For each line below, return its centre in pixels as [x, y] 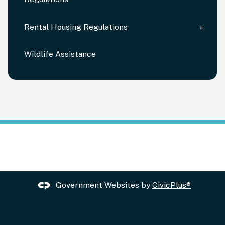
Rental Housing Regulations [76, 27]
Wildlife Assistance [60, 54]
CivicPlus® [172, 185]
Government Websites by [104, 185]
